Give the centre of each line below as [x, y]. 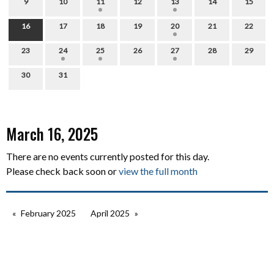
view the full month [158, 171]
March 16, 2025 [52, 134]
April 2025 [110, 213]
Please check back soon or [62, 171]
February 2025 [48, 213]
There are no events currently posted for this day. [108, 157]
